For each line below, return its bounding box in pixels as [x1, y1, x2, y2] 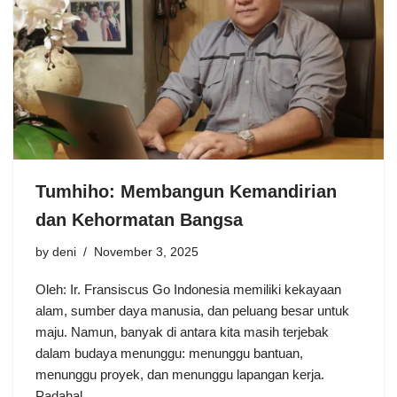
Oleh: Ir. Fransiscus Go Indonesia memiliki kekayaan [35, 282, 341, 298]
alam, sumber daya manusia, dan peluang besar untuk [35, 303, 349, 319]
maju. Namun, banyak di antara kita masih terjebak [35, 324, 329, 340]
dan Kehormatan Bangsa [35, 210, 243, 230]
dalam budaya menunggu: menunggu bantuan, [35, 346, 303, 362]
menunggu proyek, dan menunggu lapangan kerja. [35, 367, 324, 383]
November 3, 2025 [94, 245, 198, 260]
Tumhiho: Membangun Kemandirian [35, 182, 337, 202]
